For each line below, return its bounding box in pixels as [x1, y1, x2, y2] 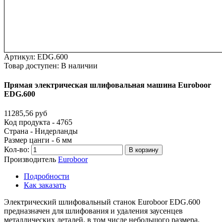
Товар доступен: [4, 61, 61, 70]
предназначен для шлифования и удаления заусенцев [4, 207, 183, 216]
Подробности [24, 172, 69, 181]
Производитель [4, 155, 56, 164]
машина [147, 81, 176, 90]
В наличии [61, 61, 98, 70]
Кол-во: [4, 145, 31, 154]
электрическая [35, 81, 88, 90]
